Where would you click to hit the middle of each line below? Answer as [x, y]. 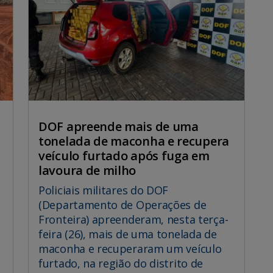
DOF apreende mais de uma [119, 126]
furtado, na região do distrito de [121, 263]
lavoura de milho [87, 170]
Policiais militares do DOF [104, 190]
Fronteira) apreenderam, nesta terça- [133, 219]
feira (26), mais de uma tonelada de [128, 234]
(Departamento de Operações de [122, 204]
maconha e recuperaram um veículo [130, 248]
